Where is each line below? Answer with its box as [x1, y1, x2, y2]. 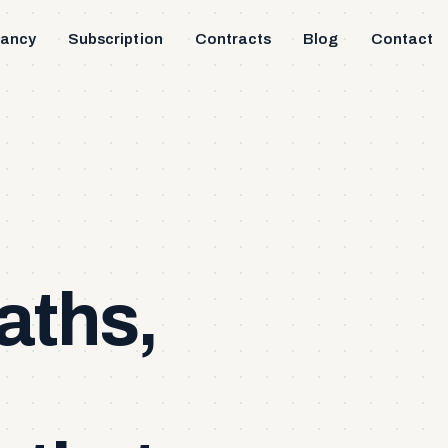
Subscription [68, 31, 163, 47]
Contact [370, 31, 433, 47]
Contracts [194, 31, 272, 47]
